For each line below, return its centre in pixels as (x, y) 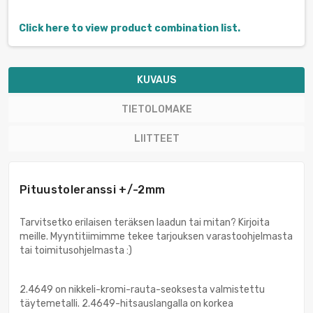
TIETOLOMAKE (156, 110)
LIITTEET (156, 139)
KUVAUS (156, 80)
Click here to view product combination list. (130, 29)
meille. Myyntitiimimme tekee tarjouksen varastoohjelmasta (156, 237)
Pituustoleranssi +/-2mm (93, 190)
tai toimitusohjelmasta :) (76, 251)
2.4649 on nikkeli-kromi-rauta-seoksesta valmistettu (142, 290)
